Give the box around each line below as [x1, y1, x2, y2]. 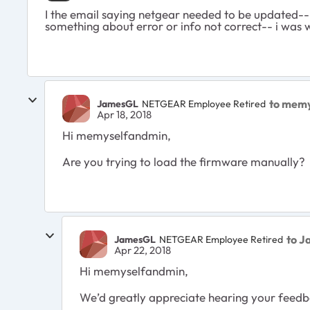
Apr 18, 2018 [97, 108, 152, 122]
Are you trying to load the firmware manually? [62, 154, 305, 170]
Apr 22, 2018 [114, 244, 171, 257]
